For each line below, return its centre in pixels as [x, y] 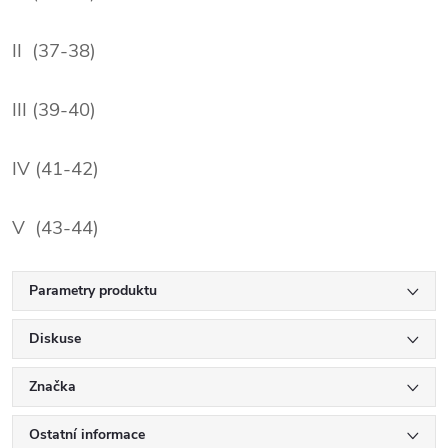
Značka [52, 386]
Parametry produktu [93, 290]
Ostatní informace [87, 434]
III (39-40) [54, 109]
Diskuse [55, 338]
